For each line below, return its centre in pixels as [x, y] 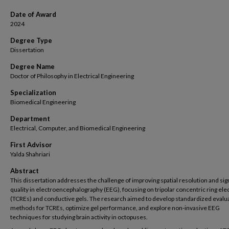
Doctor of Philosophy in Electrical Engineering [72, 76]
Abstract [25, 171]
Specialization [33, 93]
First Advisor [31, 145]
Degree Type [31, 40]
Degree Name [32, 66]
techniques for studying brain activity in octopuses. [79, 217]
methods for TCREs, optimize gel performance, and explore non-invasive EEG [115, 208]
